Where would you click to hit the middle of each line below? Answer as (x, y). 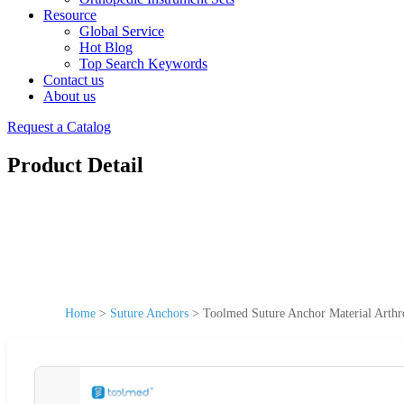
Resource (70, 15)
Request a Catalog (59, 127)
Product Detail (75, 165)
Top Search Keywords (143, 64)
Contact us (73, 80)
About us (69, 96)
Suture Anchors (149, 313)
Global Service (122, 31)
